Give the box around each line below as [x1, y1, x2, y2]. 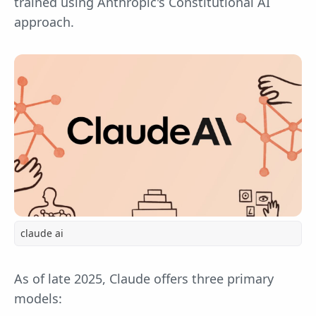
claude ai [20, 226, 63, 240]
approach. [14, 13, 74, 30]
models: [14, 289, 66, 307]
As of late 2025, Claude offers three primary [14, 269, 274, 287]
